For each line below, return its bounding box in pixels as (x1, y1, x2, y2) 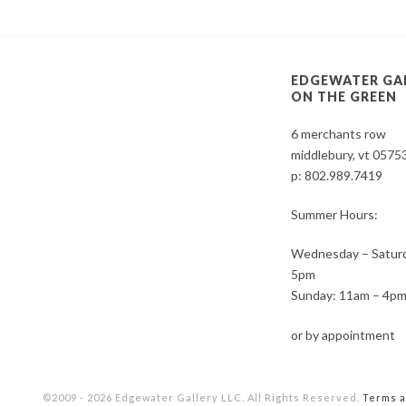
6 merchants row (291, 126, 387, 142)
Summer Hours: (291, 207, 379, 223)
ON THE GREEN (291, 89, 398, 105)
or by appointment (291, 327, 396, 343)
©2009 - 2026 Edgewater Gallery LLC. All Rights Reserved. (43, 391, 362, 404)
